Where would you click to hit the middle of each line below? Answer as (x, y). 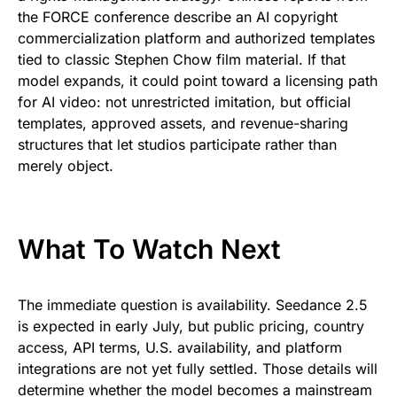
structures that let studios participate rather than (177, 145)
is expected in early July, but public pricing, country (191, 327)
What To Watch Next (149, 249)
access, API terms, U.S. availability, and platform (180, 348)
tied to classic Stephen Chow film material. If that (182, 60)
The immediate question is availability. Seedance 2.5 (193, 305)
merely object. (66, 166)
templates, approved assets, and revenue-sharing (183, 124)
